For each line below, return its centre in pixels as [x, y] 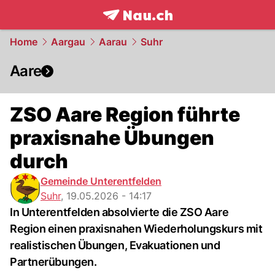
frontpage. [130, 28]
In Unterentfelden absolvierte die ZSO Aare [119, 212]
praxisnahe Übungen [112, 138]
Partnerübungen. [53, 262]
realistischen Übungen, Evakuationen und [115, 245]
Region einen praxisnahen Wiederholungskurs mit [136, 229]
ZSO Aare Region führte [125, 114]
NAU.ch [177, 28]
